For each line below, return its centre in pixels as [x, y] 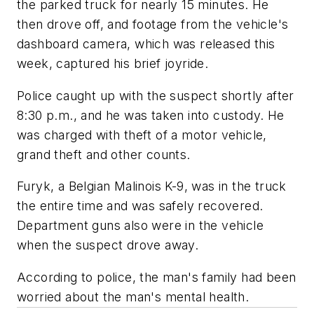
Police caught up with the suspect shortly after [156, 95]
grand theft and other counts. [104, 154]
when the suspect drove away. [108, 245]
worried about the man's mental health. [133, 296]
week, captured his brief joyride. [113, 64]
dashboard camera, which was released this [146, 44]
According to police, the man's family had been [157, 277]
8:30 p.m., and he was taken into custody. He [151, 115]
